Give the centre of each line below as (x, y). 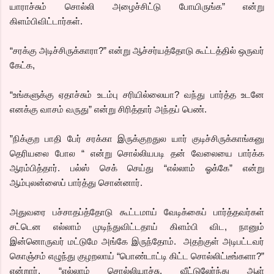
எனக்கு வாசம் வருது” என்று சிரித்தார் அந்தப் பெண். (108, 109)
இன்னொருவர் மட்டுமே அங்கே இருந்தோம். (95, 241)
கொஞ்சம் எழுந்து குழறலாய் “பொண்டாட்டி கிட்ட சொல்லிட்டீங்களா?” (137, 256)
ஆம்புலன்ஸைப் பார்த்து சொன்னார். (76, 182)
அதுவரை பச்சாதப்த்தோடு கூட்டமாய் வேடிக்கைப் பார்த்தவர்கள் (137, 212)
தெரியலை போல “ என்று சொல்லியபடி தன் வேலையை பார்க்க (137, 153)
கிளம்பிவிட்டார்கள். (46, 21)
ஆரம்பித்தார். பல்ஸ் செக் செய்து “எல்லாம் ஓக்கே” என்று (137, 168)
